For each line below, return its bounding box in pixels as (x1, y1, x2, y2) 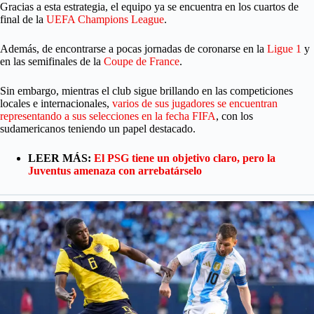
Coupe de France (104, 55, 179, 68)
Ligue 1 (267, 43, 301, 55)
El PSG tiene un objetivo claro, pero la (94, 152, 275, 165)
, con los (216, 110, 253, 123)
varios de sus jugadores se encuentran (112, 97, 278, 110)
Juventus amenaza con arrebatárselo (28, 165, 202, 177)
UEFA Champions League (46, 13, 164, 26)
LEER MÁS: (28, 152, 94, 165)
